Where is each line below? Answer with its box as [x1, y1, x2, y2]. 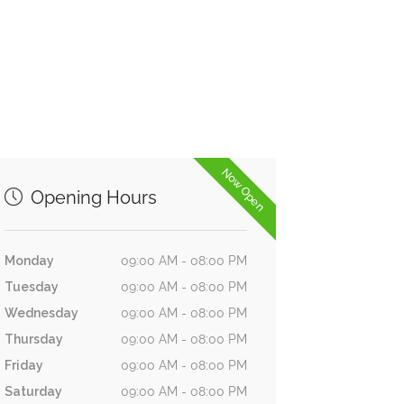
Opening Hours [25, 187, 157, 208]
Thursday [4, 332, 63, 346]
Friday [4, 358, 43, 372]
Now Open [219, 165, 269, 215]
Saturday [4, 384, 62, 399]
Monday [4, 253, 54, 268]
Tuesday [4, 280, 59, 294]
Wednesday [4, 306, 78, 320]
